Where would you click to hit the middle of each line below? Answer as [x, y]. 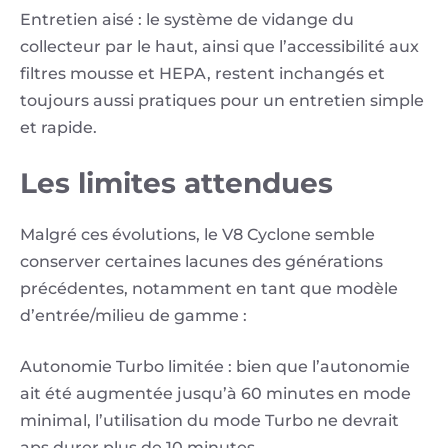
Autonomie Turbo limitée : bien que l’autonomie [215, 367]
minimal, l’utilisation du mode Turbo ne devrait [209, 421]
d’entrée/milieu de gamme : [133, 316]
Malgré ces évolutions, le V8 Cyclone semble [197, 235]
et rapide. [58, 128]
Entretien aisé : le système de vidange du [187, 20]
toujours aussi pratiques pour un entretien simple [222, 101]
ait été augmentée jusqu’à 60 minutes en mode [215, 394]
